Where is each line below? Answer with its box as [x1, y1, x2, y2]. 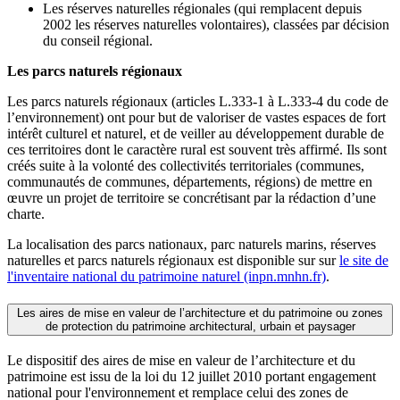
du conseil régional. [43, 33, 153, 49]
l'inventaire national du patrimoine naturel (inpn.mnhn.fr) [7, 269, 326, 285]
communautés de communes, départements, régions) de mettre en [7, 174, 372, 190]
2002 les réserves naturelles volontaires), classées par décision [43, 17, 389, 33]
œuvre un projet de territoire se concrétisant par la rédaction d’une [7, 190, 376, 206]
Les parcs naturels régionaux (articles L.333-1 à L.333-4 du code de [7, 94, 388, 110]
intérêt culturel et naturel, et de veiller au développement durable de [7, 126, 384, 142]
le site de [339, 253, 388, 269]
